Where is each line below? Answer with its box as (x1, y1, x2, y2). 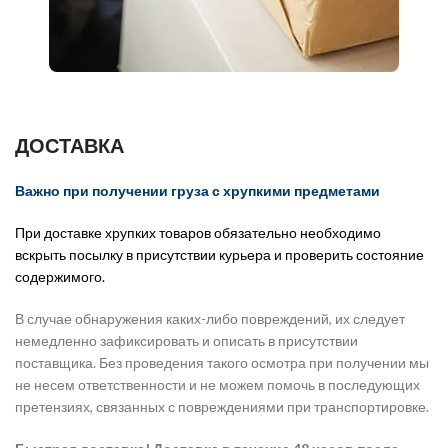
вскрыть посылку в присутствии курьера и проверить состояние (15, 245, 424, 263)
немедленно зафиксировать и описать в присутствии (15, 331, 358, 349)
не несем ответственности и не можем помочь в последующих (15, 375, 420, 393)
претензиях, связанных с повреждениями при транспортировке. (15, 397, 429, 415)
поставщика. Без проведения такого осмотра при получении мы (15, 353, 429, 371)
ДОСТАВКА (15, 133, 124, 158)
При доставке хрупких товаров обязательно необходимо (15, 223, 381, 241)
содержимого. (15, 267, 105, 285)
